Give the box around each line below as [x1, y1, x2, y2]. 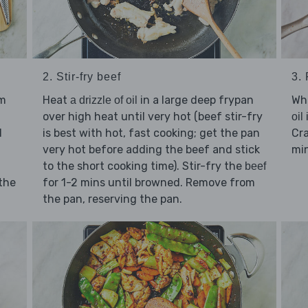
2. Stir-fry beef [42, 70, 121, 82]
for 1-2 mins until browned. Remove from [42, 175, 255, 189]
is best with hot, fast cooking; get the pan [42, 126, 260, 140]
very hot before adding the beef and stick [42, 142, 260, 156]
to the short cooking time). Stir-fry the [42, 159, 245, 173]
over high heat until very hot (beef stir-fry [42, 109, 263, 123]
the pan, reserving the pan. [42, 192, 182, 206]
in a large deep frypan [137, 93, 254, 107]
